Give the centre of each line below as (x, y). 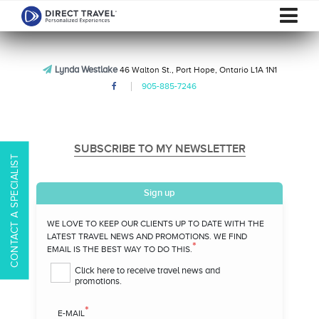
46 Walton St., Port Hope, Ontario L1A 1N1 (197, 70)
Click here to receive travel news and (147, 270)
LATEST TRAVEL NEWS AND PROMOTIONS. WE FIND (147, 236)
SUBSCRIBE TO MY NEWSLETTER (159, 149)
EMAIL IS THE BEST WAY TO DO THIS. (120, 249)
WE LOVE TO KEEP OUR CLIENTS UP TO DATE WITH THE (156, 224)
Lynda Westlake (86, 69)
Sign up (159, 193)
